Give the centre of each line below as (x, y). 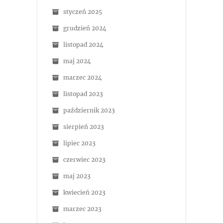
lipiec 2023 (79, 143)
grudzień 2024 (85, 28)
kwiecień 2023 (84, 192)
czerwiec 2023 (84, 160)
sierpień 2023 (84, 127)
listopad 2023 (83, 94)
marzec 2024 (83, 77)
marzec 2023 (82, 209)
